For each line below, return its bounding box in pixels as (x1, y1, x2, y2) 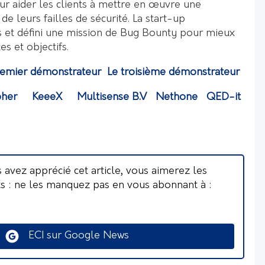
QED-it (206, 91, 241, 103)
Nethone (156, 91, 198, 103)
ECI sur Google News (20, 230, 129, 242)
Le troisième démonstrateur (107, 66, 240, 78)
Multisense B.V (77, 91, 147, 103)
